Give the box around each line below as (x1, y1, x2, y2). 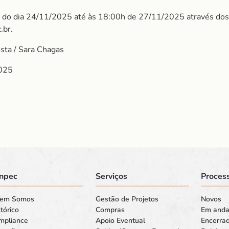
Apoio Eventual (95, 216, 145, 225)
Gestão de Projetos (95, 194, 158, 204)
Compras (95, 205, 125, 215)
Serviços (95, 171, 127, 182)
